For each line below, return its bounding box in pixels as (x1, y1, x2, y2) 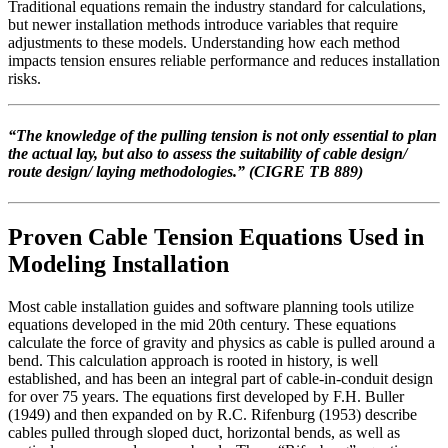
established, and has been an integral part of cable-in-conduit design (8, 369, 433, 387)
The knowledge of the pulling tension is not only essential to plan (16, 126, 437, 144)
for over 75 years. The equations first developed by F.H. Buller (8, 387, 404, 405)
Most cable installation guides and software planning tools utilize (8, 297, 414, 315)
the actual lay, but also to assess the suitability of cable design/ (8, 144, 407, 162)
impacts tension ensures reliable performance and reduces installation (8, 51, 440, 69)
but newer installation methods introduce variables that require (8, 15, 398, 33)
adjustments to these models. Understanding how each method (8, 33, 400, 51)
